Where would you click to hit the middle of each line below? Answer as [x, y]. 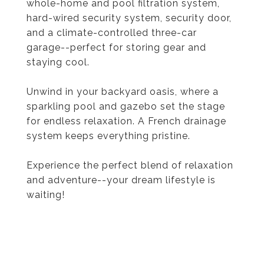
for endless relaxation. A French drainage [126, 121]
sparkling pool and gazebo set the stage [126, 106]
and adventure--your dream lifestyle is [121, 180]
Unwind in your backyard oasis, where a [123, 92]
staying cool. [58, 62]
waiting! [46, 195]
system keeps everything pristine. [108, 136]
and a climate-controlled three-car [112, 33]
